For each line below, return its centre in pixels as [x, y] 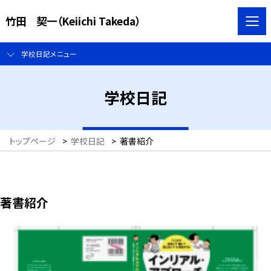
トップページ [32, 141]
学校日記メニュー [49, 54]
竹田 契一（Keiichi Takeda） [73, 21]
